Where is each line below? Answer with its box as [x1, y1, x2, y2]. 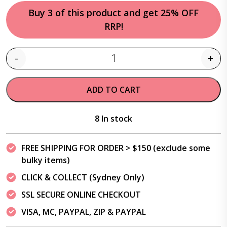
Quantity [112, 58, 146, 69]
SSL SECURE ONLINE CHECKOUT [21, 189, 141, 200]
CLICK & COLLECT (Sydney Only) [21, 172, 144, 183]
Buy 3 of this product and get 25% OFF [28, 7, 199, 19]
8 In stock [95, 113, 132, 124]
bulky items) [21, 155, 70, 166]
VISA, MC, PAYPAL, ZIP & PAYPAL [21, 206, 146, 217]
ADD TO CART [86, 84, 141, 95]
